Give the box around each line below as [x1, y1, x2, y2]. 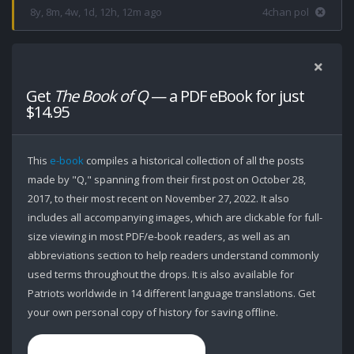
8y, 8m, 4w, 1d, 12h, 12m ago [30, 5, 162, 19]
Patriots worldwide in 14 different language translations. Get [28, 286, 315, 300]
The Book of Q [54, 85, 148, 107]
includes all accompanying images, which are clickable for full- [28, 210, 322, 224]
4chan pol [262, 5, 309, 19]
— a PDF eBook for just [148, 85, 304, 107]
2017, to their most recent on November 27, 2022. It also [28, 191, 289, 205]
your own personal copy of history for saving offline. [28, 305, 278, 319]
